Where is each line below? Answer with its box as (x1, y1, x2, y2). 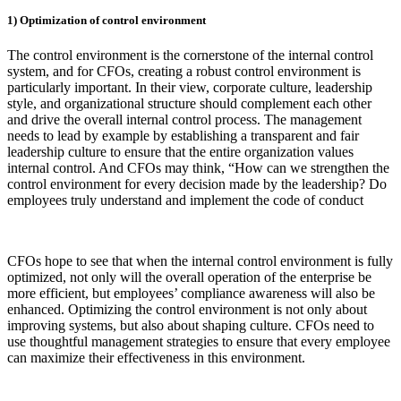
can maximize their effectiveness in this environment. (7, 350, 305, 366)
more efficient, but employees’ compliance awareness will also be (7, 286, 375, 302)
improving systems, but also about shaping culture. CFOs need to (7, 318, 374, 334)
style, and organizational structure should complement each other (7, 96, 371, 112)
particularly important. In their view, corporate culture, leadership (7, 80, 372, 96)
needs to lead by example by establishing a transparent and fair (7, 128, 359, 144)
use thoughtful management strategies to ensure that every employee (7, 334, 390, 350)
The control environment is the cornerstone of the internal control (7, 47, 373, 64)
